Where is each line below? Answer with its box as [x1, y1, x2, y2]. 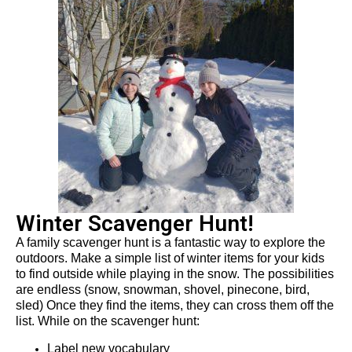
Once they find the [43, 299, 147, 313]
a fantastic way [164, 236, 247, 250]
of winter [174, 251, 221, 266]
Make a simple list [71, 251, 174, 266]
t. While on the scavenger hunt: [28, 314, 200, 328]
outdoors [16, 251, 64, 266]
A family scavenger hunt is [16, 236, 164, 250]
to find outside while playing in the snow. [16, 267, 243, 281]
